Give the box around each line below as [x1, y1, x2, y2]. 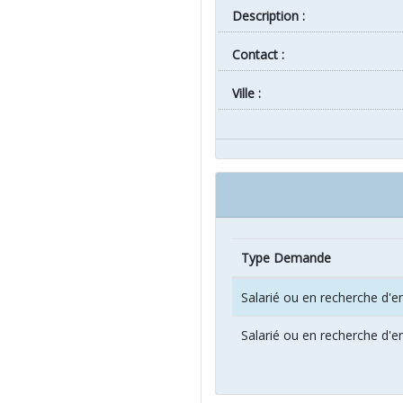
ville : [238, 85, 261, 103]
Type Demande [241, 249, 331, 267]
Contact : [239, 46, 284, 64]
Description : [241, 7, 305, 25]
